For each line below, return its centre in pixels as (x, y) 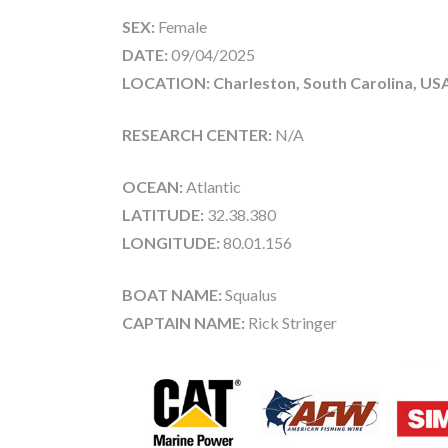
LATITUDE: (163, 214)
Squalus (249, 294)
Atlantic (212, 186)
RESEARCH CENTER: (197, 134)
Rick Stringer (291, 322)
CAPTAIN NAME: (183, 322)
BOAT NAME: (172, 294)
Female (182, 26)
